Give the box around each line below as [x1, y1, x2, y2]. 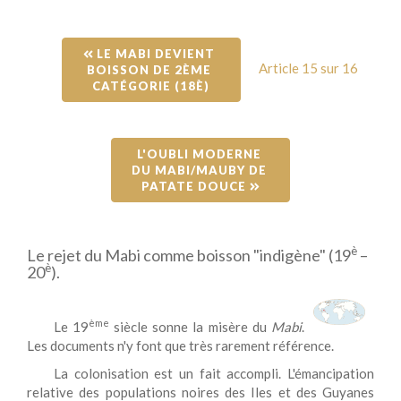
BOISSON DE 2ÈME [87, 63, 215, 77]
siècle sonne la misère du [109, 319, 271, 335]
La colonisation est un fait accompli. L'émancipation [54, 365, 374, 381]
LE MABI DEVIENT [93, 47, 219, 61]
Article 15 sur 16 [258, 59, 358, 76]
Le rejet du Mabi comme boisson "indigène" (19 [27, 245, 351, 265]
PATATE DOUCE [141, 179, 250, 193]
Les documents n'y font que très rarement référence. [27, 337, 334, 354]
